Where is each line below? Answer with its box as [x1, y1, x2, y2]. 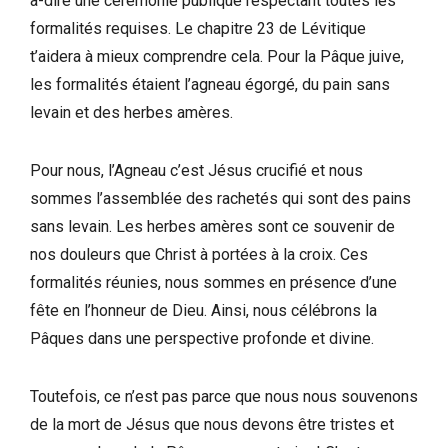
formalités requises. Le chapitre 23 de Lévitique [30, 18, 366, 38]
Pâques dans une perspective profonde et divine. [30, 328, 374, 348]
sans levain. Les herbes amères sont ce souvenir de [30, 216, 395, 236]
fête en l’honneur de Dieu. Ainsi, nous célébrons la [30, 300, 377, 320]
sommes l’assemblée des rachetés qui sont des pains [30, 188, 411, 208]
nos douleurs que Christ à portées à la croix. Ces [30, 244, 368, 264]
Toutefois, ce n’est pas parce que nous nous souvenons [30, 386, 418, 406]
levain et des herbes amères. [30, 102, 233, 122]
